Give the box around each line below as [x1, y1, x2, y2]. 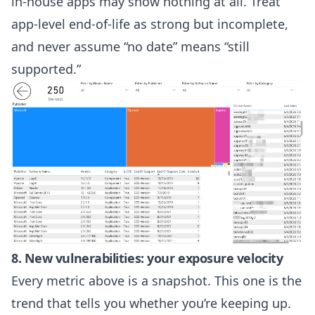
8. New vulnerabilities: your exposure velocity [11, 250, 283, 267]
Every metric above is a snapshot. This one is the [11, 272, 302, 290]
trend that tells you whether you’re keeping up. [11, 295, 291, 312]
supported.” [11, 60, 81, 78]
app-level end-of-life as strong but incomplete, [11, 15, 288, 33]
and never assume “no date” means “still [11, 38, 250, 56]
